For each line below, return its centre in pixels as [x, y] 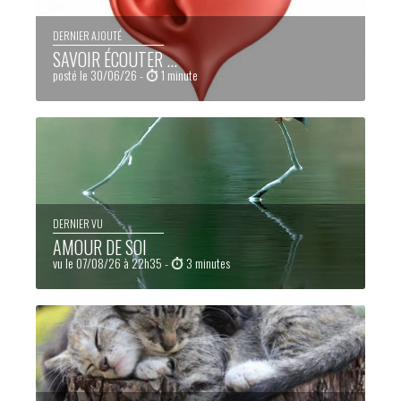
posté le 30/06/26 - [99, 74]
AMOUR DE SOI [99, 247]
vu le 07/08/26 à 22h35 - [111, 262]
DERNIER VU [77, 223]
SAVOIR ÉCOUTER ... [115, 59]
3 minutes [206, 262]
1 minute [178, 74]
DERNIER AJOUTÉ [87, 35]
